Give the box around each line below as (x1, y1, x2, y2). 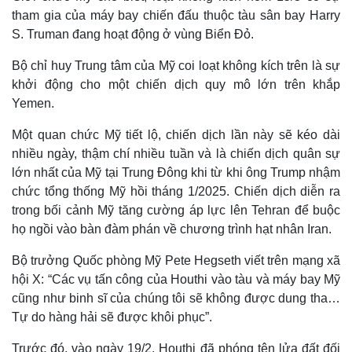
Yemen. (12, 97, 54, 110)
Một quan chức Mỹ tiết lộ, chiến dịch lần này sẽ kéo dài (12, 128, 340, 141)
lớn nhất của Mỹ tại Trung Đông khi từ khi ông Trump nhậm (12, 166, 340, 179)
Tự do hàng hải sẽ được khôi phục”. (12, 310, 212, 324)
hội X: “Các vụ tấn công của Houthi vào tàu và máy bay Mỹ (12, 273, 340, 286)
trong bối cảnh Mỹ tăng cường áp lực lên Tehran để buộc (12, 203, 340, 217)
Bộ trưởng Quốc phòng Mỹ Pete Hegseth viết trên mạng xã (12, 254, 340, 267)
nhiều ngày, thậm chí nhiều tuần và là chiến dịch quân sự (12, 147, 340, 160)
